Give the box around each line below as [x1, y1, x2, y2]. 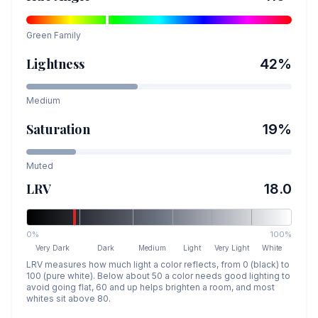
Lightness [26, 55, 85, 72]
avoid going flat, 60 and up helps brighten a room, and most [26, 282, 275, 292]
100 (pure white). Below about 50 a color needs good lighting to [26, 270, 290, 281]
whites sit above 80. [26, 293, 111, 304]
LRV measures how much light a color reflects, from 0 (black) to [26, 259, 290, 270]
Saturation [26, 121, 90, 138]
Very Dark [35, 243, 70, 252]
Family [52, 30, 81, 40]
